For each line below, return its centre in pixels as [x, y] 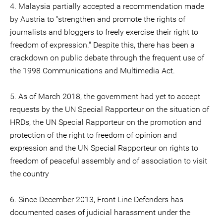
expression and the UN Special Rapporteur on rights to [104, 148]
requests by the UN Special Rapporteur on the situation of [110, 109]
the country [29, 174]
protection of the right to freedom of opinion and [93, 135]
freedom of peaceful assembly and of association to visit [109, 161]
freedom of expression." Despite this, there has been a [102, 45]
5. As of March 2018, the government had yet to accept [105, 96]
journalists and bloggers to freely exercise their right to [104, 32]
